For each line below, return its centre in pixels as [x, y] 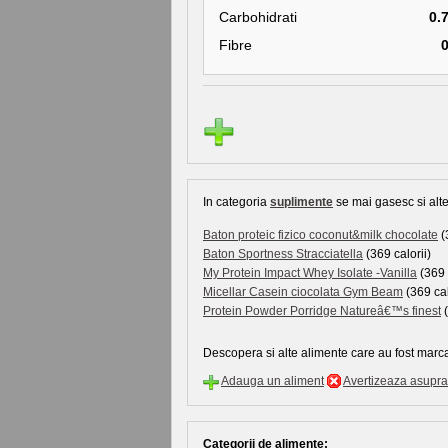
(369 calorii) [397, 254]
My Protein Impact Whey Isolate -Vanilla [310, 273]
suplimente [301, 202]
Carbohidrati [258, 17]
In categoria [236, 202]
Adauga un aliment [272, 381]
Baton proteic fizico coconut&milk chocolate [320, 235]
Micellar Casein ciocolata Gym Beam [303, 292]
